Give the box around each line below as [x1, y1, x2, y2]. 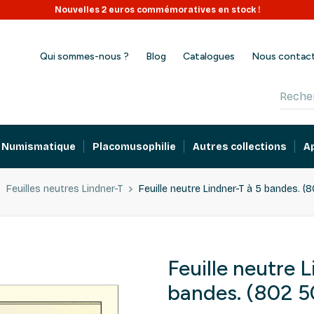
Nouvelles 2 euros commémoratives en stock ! [54, 5, 260, 15]
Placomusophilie [93, 140, 177, 153]
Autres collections [193, 140, 287, 153]
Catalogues [183, 50, 235, 63]
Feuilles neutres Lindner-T [6, 183, 123, 196]
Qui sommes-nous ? [40, 50, 130, 63]
